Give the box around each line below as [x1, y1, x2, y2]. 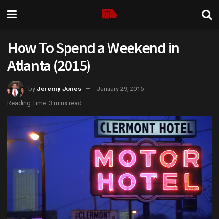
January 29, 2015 [97, 85, 144, 92]
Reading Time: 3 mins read [7, 99, 82, 107]
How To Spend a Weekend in [7, 38, 179, 58]
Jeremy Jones [37, 85, 81, 92]
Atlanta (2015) [7, 56, 91, 75]
